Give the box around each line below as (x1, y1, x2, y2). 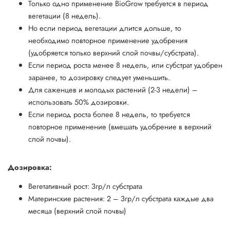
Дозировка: (8, 161, 52, 172)
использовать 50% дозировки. (28, 96, 129, 107)
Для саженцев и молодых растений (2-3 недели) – (28, 84, 198, 95)
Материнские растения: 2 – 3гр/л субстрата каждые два (28, 193, 214, 204)
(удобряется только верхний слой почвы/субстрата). (28, 47, 199, 58)
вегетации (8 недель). (28, 10, 101, 21)
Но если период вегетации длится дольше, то (28, 22, 181, 33)
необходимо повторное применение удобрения (28, 34, 187, 46)
